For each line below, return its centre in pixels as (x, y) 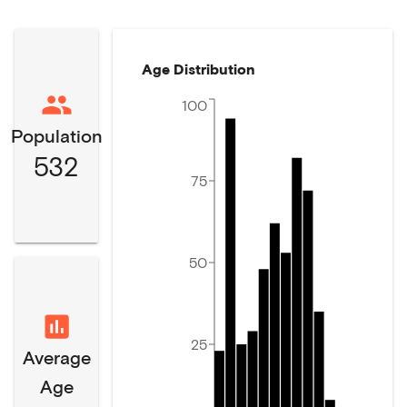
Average (56, 357)
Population (56, 135)
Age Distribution (199, 69)
